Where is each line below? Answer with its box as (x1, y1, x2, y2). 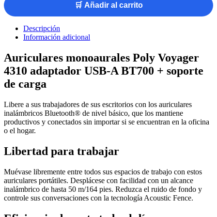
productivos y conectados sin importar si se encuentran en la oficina (4, 117, 209, 126)
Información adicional (23, 33, 90, 41)
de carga (4, 77, 46, 90)
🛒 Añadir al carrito (74, 1, 143, 9)
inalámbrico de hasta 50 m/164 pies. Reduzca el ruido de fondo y (4, 185, 202, 193)
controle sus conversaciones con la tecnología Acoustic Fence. (4, 193, 193, 202)
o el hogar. (4, 126, 36, 135)
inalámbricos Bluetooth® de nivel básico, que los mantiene (4, 108, 183, 117)
